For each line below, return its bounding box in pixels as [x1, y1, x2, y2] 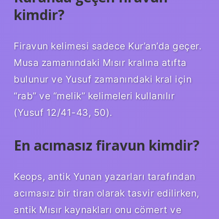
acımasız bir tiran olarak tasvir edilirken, [14, 187, 199, 199]
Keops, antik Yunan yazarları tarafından [14, 170, 196, 182]
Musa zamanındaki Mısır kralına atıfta [14, 57, 187, 69]
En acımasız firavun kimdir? [14, 136, 199, 155]
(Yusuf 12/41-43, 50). [14, 107, 112, 119]
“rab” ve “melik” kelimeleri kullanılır [14, 90, 175, 102]
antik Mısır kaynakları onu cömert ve [14, 203, 181, 216]
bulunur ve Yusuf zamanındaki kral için [14, 73, 192, 86]
